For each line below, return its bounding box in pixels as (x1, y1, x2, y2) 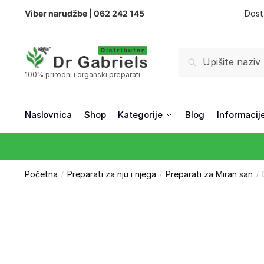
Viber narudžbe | (24, 8, 94, 18)
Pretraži (192, 55, 230, 67)
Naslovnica (24, 109, 72, 120)
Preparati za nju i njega (67, 169, 156, 179)
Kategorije (118, 109, 163, 120)
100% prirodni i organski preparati (24, 70, 140, 79)
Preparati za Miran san (165, 169, 253, 179)
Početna (24, 169, 58, 179)
